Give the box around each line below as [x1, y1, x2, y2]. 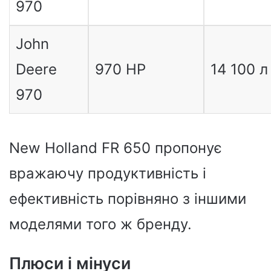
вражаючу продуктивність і [9, 165, 206, 183]
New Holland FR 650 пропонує [9, 139, 222, 157]
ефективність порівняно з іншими [9, 190, 246, 208]
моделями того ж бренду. [9, 215, 192, 233]
